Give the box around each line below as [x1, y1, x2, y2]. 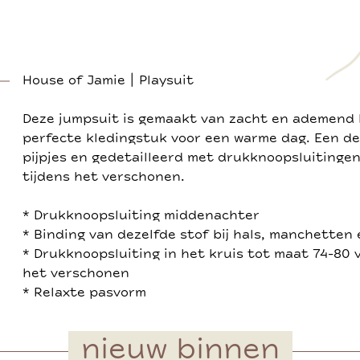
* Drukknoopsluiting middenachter [22, 207, 260, 224]
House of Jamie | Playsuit [22, 72, 194, 89]
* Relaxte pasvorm [22, 284, 146, 301]
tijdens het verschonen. [22, 169, 185, 186]
